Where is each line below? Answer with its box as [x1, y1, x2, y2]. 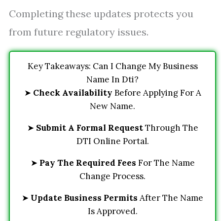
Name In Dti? [86, 74, 139, 85]
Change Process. [79, 171, 146, 182]
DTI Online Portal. [76, 136, 149, 147]
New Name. [90, 101, 135, 111]
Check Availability [33, 87, 112, 98]
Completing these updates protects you [9, 7, 193, 20]
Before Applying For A [112, 87, 201, 98]
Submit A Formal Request [36, 122, 143, 133]
